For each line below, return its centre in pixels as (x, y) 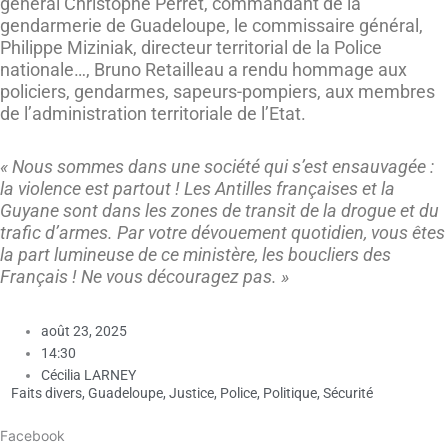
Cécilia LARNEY (89, 374)
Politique (290, 393)
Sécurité (348, 393)
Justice (191, 393)
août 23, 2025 (84, 330)
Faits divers (46, 393)
